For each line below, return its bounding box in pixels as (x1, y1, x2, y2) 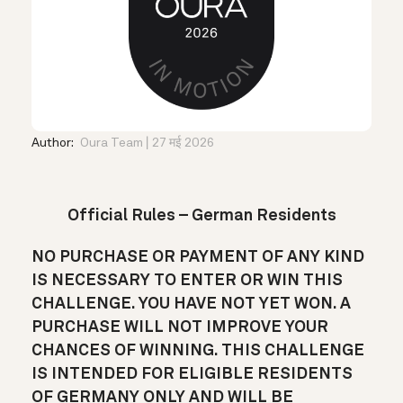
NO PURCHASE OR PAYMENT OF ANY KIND (31, 248, 364, 265)
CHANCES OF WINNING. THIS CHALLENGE (31, 342, 364, 359)
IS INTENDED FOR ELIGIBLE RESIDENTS (31, 365, 353, 382)
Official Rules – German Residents (67, 207, 336, 224)
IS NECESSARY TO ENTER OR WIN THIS (31, 272, 343, 289)
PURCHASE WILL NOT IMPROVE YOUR (31, 318, 328, 336)
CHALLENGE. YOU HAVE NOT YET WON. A (31, 295, 351, 312)
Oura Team (80, 136, 143, 149)
